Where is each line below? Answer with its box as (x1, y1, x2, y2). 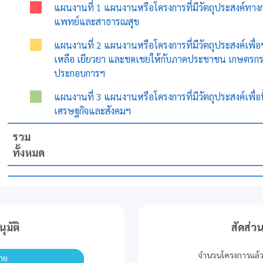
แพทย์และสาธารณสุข (54, 15, 140, 28)
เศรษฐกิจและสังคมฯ (54, 104, 131, 117)
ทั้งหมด (12, 145, 45, 159)
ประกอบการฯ (54, 66, 106, 79)
